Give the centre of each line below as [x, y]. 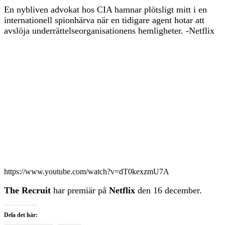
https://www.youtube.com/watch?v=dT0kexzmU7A [87, 171]
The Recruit [29, 190]
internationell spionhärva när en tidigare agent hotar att [104, 20]
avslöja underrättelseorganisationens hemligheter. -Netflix [109, 30]
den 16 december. [170, 190]
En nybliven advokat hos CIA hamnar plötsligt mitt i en [105, 9]
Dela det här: [21, 215]
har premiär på [81, 190]
